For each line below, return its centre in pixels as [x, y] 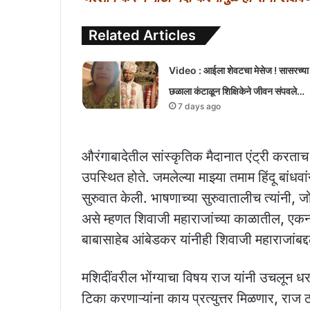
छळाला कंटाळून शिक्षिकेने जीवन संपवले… [236, 91]
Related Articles [142, 35]
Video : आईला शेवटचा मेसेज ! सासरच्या [238, 70]
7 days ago [199, 106]
